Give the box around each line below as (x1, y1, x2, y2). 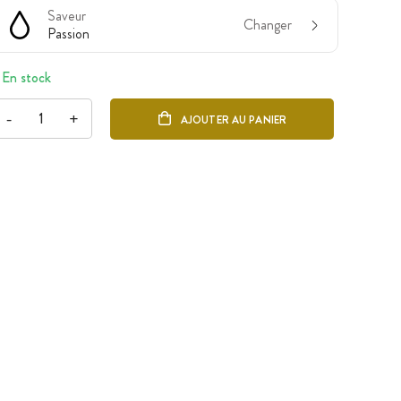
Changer (243, 14, 292, 36)
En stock (2, 67, 51, 89)
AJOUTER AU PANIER (180, 112, 286, 129)
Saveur (47, 5, 86, 27)
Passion (47, 23, 90, 45)
